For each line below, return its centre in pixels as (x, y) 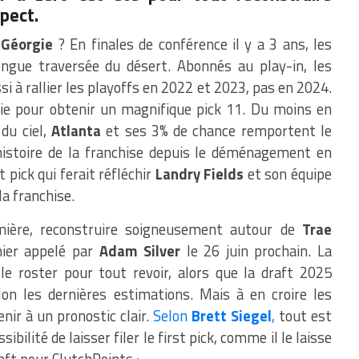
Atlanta (76, 131)
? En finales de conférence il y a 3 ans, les (193, 44)
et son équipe (288, 174)
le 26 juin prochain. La (256, 251)
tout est (303, 316)
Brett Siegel (232, 316)
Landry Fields (200, 174)
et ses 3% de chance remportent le (216, 131)
